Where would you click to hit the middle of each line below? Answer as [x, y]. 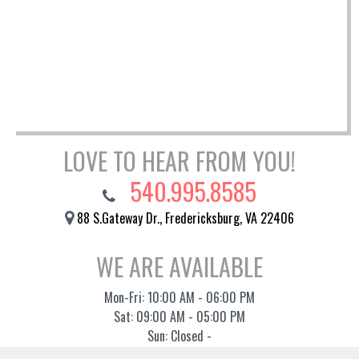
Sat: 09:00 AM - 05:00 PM [179, 317]
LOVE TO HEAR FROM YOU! [179, 161]
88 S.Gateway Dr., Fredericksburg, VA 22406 [186, 218]
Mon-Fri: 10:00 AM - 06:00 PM [179, 298]
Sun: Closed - [179, 336]
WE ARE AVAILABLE [179, 267]
